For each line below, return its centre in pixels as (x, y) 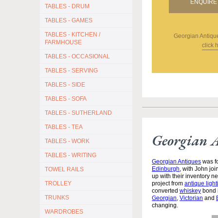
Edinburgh (166, 169)
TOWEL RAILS (64, 169)
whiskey (190, 191)
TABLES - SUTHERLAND (78, 113)
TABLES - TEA (64, 127)
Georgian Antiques (176, 162)
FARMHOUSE (63, 42)
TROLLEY (58, 183)
